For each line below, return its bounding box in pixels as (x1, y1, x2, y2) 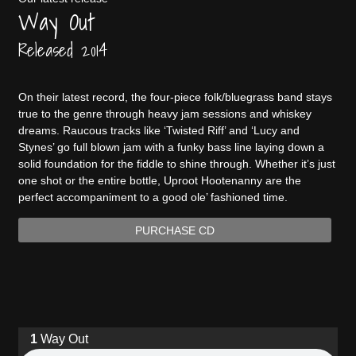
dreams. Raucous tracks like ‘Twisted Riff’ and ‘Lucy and (17, 124, 300, 137)
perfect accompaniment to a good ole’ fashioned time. (17, 191, 288, 204)
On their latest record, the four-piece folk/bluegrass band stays (17, 91, 332, 104)
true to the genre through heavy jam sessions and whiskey (17, 107, 311, 121)
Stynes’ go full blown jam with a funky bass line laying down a (17, 141, 324, 154)
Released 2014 (17, 36, 107, 64)
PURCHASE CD (134, 223, 215, 237)
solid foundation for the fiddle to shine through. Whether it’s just (17, 157, 335, 171)
